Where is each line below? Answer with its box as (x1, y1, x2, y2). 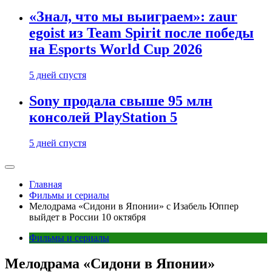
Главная (29, 179, 62, 189)
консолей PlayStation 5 (29, 109, 177, 126)
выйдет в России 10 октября (29, 212, 146, 222)
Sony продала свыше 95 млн (29, 93, 212, 109)
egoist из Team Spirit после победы (29, 25, 254, 41)
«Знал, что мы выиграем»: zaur (29, 8, 237, 25)
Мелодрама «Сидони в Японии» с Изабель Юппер (29, 201, 239, 211)
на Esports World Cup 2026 (29, 41, 202, 58)
